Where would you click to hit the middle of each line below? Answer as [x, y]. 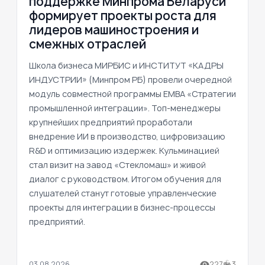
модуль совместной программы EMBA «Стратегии [132, 93]
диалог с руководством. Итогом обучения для [125, 179]
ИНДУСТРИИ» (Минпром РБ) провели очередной [130, 79]
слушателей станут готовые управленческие [123, 193]
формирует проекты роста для [123, 15]
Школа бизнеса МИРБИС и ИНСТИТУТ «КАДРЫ [126, 65]
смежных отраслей [88, 44]
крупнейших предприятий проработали [111, 122]
